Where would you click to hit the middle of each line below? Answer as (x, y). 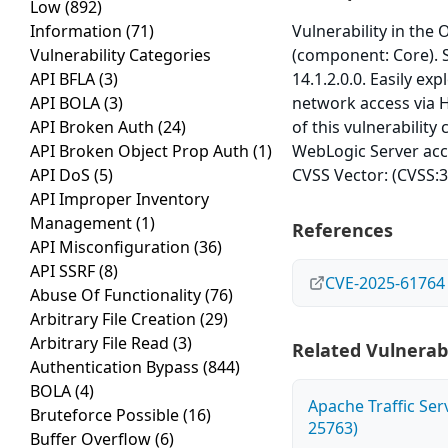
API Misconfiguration (112, 247)
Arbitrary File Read (101, 343)
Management (83, 223)
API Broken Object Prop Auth (141, 151)
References (343, 230)
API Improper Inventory (119, 199)
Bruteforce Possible (106, 415)
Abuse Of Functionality (117, 295)
